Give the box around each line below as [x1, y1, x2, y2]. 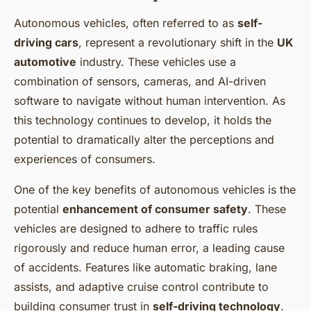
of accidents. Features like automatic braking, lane [14, 260, 277, 275]
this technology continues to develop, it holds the [14, 113, 271, 128]
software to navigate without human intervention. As [14, 94, 285, 108]
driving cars [14, 35, 78, 50]
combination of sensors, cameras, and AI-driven [14, 74, 266, 89]
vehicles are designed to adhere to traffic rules [14, 221, 258, 236]
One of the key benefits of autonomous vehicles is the [14, 183, 296, 197]
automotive [14, 55, 76, 69]
